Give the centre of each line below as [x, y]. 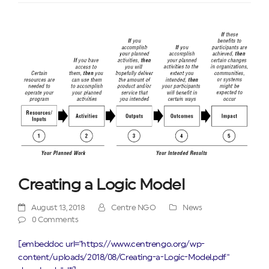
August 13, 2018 [58, 208]
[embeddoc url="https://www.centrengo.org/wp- [111, 245]
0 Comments [55, 220]
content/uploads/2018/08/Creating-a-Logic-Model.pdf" [124, 258]
